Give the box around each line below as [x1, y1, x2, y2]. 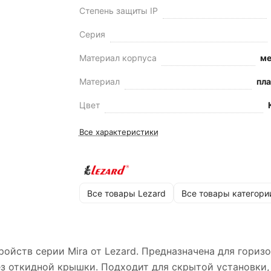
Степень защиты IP [79, 5, 158, 16]
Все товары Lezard [87, 188, 166, 198]
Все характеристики [79, 127, 158, 137]
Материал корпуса [79, 53, 157, 63]
